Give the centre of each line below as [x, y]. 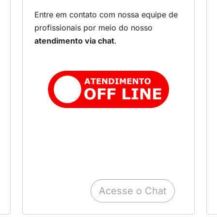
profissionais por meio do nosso [93, 28]
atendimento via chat [74, 41]
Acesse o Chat [133, 191]
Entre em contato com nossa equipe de [106, 15]
